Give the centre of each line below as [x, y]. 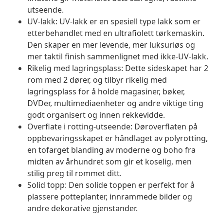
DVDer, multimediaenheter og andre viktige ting [115, 103]
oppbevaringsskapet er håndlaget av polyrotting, [118, 138]
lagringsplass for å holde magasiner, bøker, [106, 92]
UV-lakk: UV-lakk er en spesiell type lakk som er [114, 22]
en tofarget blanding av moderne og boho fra [111, 150]
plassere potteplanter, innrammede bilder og [110, 197]
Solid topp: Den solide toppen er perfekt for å [111, 185]
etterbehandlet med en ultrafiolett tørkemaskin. [116, 33]
